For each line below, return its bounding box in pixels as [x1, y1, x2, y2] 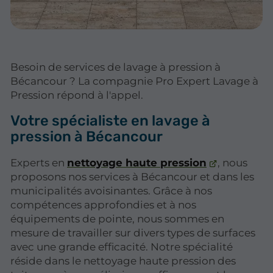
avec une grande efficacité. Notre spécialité [10, 241, 233, 253]
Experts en [10, 157, 67, 169]
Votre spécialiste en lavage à [10, 112, 210, 129]
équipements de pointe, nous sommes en [10, 213, 224, 225]
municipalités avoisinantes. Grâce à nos [10, 185, 212, 197]
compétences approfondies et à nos [10, 199, 196, 211]
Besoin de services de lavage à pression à [10, 60, 221, 73]
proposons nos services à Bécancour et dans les [10, 171, 254, 183]
